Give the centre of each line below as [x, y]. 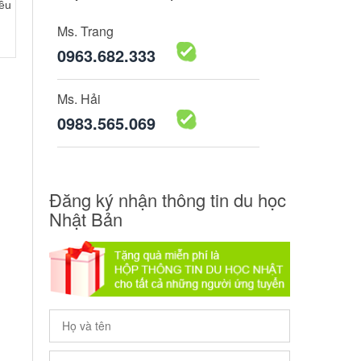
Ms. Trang [85, 31]
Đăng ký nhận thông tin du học [168, 199]
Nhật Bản [86, 218]
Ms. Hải [79, 98]
